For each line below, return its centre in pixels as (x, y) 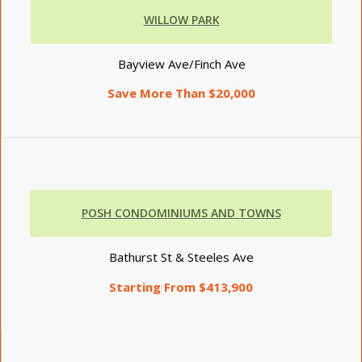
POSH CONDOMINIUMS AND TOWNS (181, 213)
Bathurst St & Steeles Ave (181, 257)
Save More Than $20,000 (181, 93)
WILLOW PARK (181, 19)
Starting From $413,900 (181, 286)
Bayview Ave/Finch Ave (181, 63)
